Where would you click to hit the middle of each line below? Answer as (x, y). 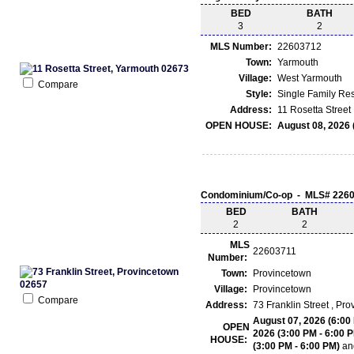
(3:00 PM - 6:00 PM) (296, 346)
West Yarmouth (310, 78)
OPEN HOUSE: (240, 126)
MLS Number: (242, 47)
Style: (260, 94)
